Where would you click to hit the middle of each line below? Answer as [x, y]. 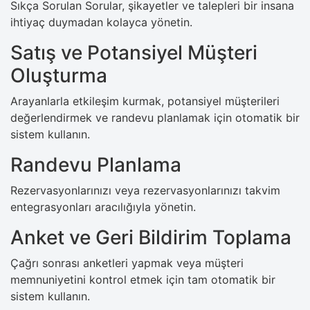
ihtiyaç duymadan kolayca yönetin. [101, 22]
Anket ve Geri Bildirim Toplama [151, 237]
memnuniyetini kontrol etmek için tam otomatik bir [143, 279]
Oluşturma [59, 75]
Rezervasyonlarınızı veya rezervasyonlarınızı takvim [145, 190]
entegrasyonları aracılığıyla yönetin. [103, 207]
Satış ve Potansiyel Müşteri [134, 52]
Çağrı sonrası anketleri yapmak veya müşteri [127, 263]
